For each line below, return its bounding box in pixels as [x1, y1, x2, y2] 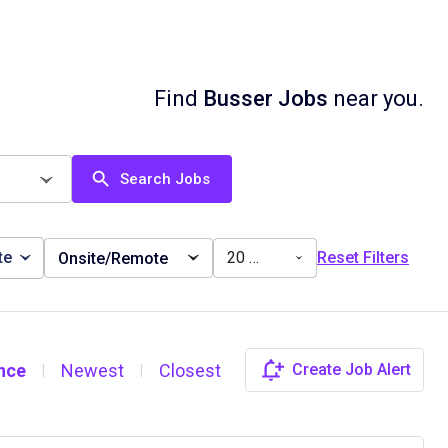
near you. [328, 86, 424, 111]
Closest [159, 359, 222, 381]
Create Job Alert [292, 360, 411, 379]
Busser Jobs [203, 86, 328, 111]
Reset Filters [317, 248, 409, 267]
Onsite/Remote [58, 248, 168, 268]
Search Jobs [120, 170, 210, 188]
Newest [61, 359, 125, 381]
